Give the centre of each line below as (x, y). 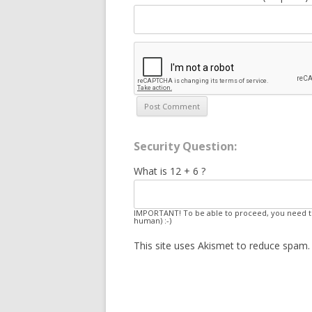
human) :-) (153, 220)
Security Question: (185, 146)
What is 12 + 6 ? (170, 171)
